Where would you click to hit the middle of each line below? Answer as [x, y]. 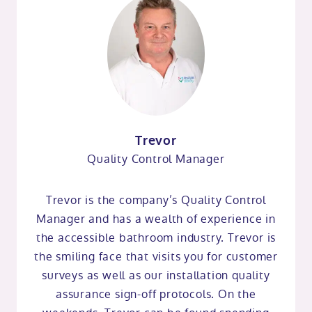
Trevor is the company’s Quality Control [156, 200]
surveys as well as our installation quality [156, 275]
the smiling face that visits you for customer [156, 257]
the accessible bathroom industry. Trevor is [156, 238]
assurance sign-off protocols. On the [156, 294]
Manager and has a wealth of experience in [156, 219]
